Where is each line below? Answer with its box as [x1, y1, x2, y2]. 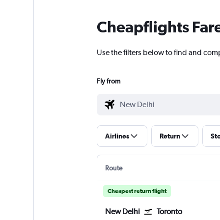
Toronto [156, 207, 182, 217]
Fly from [96, 77, 120, 85]
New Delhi [105, 207, 140, 217]
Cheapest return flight [107, 188, 166, 195]
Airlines [105, 132, 129, 140]
